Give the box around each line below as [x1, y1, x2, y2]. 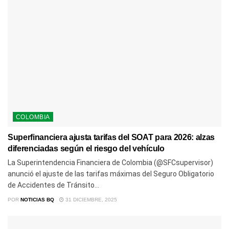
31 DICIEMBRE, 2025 [64, 197, 117, 203]
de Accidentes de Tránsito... [8, 181, 99, 190]
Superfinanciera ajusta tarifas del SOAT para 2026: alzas [8, 133, 215, 142]
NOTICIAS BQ [20, 197, 54, 203]
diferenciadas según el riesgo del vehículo [8, 144, 165, 153]
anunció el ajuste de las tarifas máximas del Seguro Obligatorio [8, 170, 214, 178]
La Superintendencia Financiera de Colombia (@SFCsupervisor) [8, 158, 213, 167]
